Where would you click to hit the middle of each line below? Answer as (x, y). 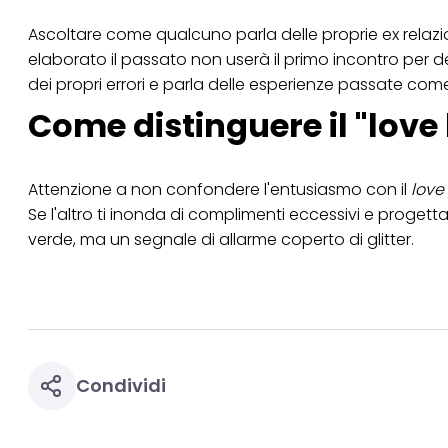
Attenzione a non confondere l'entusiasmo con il (219, 189)
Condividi (121, 385)
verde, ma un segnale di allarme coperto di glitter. (221, 239)
